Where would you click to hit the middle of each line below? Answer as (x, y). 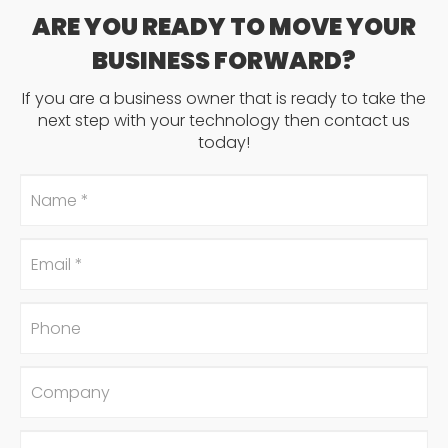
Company (62, 375)
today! (224, 142)
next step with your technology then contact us (224, 120)
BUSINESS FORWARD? (224, 60)
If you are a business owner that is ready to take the (224, 98)
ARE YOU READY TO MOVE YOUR (224, 26)
